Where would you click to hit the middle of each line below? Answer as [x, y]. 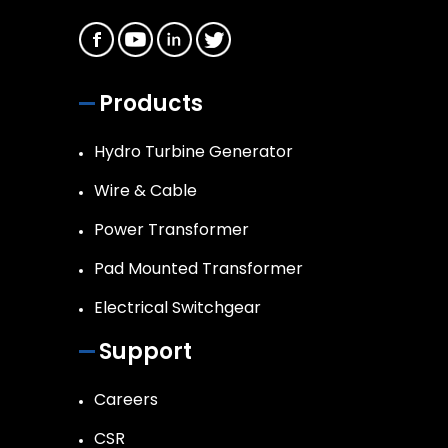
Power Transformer [171, 230]
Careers [126, 400]
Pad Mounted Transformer [198, 269]
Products [151, 104]
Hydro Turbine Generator [193, 152]
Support [145, 352]
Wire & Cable [145, 191]
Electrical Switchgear [177, 308]
